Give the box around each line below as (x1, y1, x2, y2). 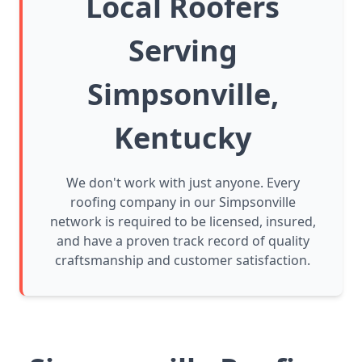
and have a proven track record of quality (56, 232, 309, 250)
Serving (128, 31, 238, 71)
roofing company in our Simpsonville (69, 193, 296, 212)
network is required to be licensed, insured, (49, 213, 316, 231)
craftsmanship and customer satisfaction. (55, 251, 310, 270)
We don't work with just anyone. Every (65, 174, 300, 192)
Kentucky (114, 118, 251, 158)
